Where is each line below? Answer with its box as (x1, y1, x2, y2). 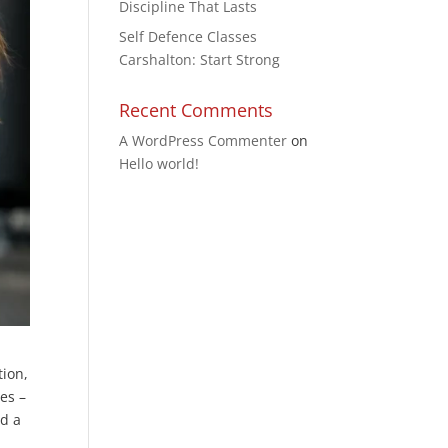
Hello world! (119, 154, 200, 173)
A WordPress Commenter (119, 131, 288, 150)
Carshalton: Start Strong (119, 50, 281, 69)
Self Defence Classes (119, 27, 258, 46)
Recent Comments (119, 98, 274, 122)
